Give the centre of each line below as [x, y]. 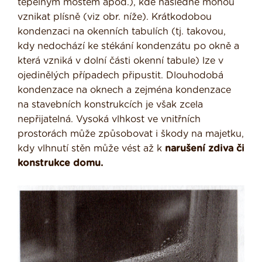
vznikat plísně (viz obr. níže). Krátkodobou [115, 17]
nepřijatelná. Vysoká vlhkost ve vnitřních [109, 120]
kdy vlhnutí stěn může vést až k [91, 149]
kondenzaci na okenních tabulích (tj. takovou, [122, 32]
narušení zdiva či [205, 149]
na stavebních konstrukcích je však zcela [110, 105]
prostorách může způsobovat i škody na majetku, [131, 134]
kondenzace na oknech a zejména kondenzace [124, 90]
